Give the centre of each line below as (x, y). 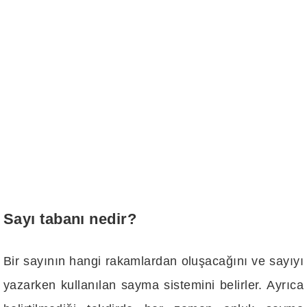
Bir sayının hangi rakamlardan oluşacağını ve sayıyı (153, 261)
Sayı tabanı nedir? (70, 219)
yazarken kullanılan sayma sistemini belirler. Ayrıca (153, 285)
